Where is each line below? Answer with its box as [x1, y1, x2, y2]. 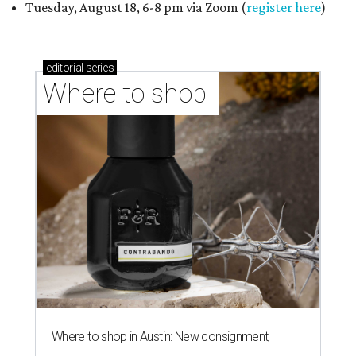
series [83, 61, 114, 74]
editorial [46, 61, 83, 74]
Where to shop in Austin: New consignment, [52, 329, 270, 344]
